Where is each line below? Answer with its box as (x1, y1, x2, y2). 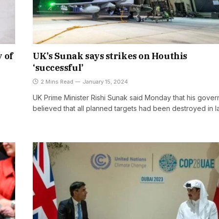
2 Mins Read (41, 78, 73, 86)
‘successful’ (33, 62, 84, 74)
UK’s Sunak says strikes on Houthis (33, 50, 187, 62)
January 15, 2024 (83, 78, 128, 86)
